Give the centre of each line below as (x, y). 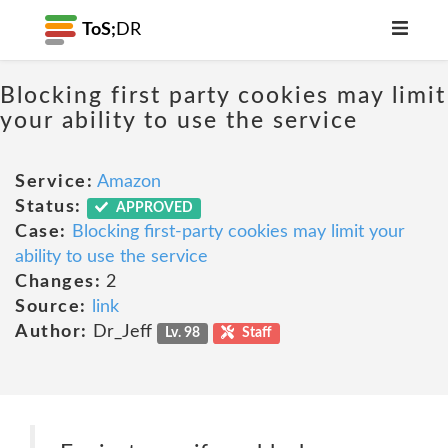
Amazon (129, 182)
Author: (51, 332)
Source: (51, 307)
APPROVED (153, 208)
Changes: (58, 282)
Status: (48, 207)
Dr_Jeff (122, 332)
